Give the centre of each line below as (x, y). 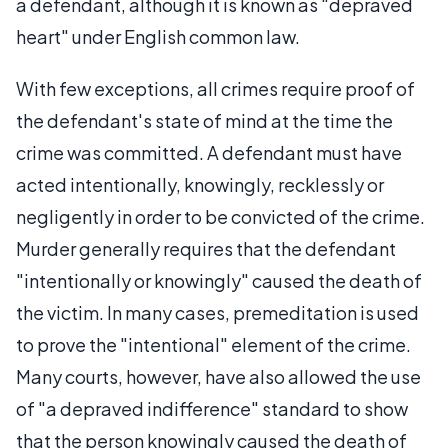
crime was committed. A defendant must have (209, 152)
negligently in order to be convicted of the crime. (220, 216)
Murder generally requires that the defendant (206, 248)
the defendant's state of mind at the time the (204, 120)
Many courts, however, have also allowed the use (218, 376)
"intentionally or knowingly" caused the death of (219, 280)
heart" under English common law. (158, 36)
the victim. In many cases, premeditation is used (217, 312)
